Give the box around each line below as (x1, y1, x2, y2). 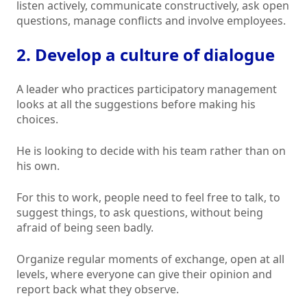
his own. (16, 158, 60, 174)
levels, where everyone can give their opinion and (16, 267, 272, 282)
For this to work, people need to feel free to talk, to (16, 190, 280, 206)
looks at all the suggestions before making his (16, 97, 256, 112)
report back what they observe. (16, 282, 179, 297)
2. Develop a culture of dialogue (16, 43, 275, 66)
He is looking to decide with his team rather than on (16, 143, 286, 159)
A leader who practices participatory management (16, 82, 277, 97)
